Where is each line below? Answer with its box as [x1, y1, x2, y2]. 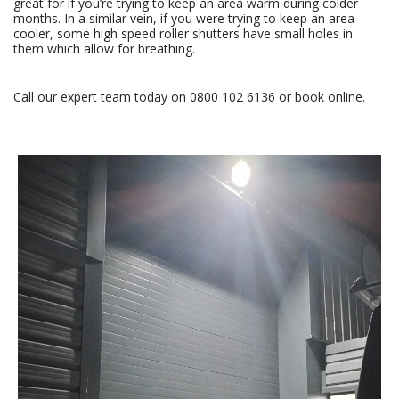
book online [295, 88, 362, 106]
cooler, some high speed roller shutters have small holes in [13, 25, 353, 43]
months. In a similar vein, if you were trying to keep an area [13, 10, 354, 28]
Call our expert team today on [13, 88, 190, 106]
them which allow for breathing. [13, 40, 199, 58]
